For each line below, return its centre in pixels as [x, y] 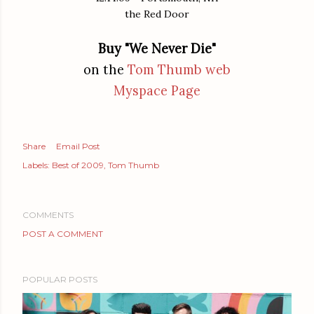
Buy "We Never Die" [157, 48]
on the [105, 69]
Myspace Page [157, 90]
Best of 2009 [78, 165]
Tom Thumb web [179, 69]
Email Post [78, 146]
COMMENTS [48, 214]
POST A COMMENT [63, 233]
